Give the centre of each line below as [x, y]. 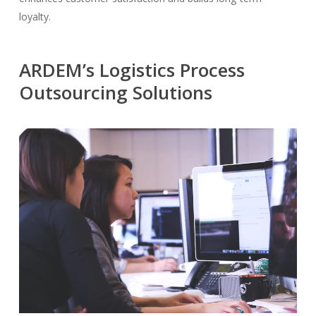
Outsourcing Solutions [115, 92]
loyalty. [36, 16]
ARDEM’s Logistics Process [132, 69]
